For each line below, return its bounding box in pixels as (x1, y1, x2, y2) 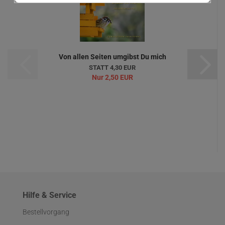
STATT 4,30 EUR (89, 64, 136, 71)
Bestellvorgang (23, 208, 69, 216)
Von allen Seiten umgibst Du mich (58, 53, 166, 61)
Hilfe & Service (23, 190, 76, 200)
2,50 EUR (103, 73, 133, 81)
